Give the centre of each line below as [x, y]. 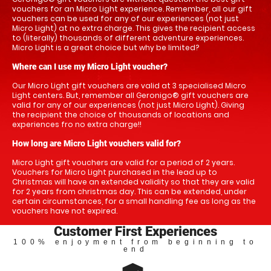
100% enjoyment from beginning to [135, 242]
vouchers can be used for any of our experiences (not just [126, 18]
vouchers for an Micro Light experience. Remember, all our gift [132, 8]
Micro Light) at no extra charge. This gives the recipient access [134, 28]
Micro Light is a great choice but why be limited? [106, 47]
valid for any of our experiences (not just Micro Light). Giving [128, 105]
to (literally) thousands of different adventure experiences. [128, 38]
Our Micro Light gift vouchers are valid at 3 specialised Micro [129, 85]
